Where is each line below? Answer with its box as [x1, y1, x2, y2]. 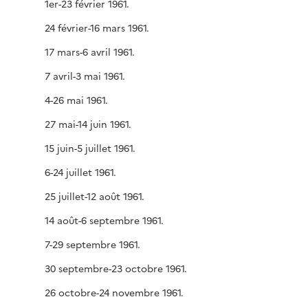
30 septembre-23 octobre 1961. [45, 261, 187, 275]
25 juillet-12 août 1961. [45, 189, 144, 203]
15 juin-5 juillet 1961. [45, 141, 135, 155]
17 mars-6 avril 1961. [45, 45, 135, 58]
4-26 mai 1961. [45, 93, 108, 107]
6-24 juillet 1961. [45, 165, 116, 179]
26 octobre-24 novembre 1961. [45, 285, 184, 299]
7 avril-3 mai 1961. [45, 69, 125, 82]
